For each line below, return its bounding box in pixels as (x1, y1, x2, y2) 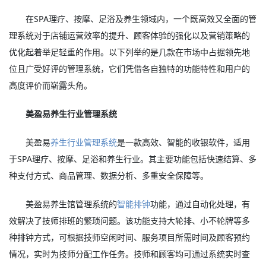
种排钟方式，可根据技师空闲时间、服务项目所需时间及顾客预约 (9, 232, 250, 243)
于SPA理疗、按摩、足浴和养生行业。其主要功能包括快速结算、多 (9, 153, 256, 164)
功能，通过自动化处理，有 (150, 198, 251, 210)
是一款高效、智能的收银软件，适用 (117, 137, 251, 148)
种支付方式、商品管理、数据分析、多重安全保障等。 (9, 170, 208, 181)
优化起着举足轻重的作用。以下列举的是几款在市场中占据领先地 (9, 46, 250, 58)
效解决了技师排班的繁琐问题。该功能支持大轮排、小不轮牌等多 (9, 215, 250, 226)
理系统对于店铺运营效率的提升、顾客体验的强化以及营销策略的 (9, 30, 250, 41)
